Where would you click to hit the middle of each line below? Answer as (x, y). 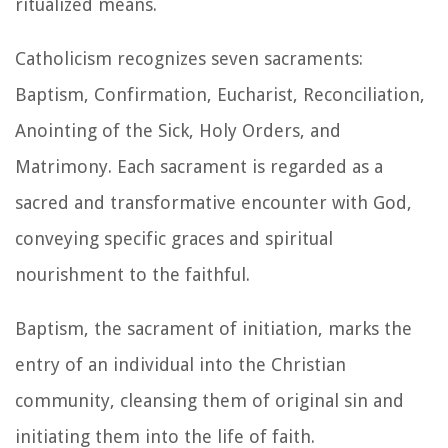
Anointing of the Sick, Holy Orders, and (178, 130)
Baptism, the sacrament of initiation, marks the (213, 328)
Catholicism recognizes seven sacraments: (189, 58)
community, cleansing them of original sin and (209, 400)
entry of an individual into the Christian (180, 364)
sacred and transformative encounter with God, (213, 202)
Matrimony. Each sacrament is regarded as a (199, 166)
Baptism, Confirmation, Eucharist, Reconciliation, (220, 94)
